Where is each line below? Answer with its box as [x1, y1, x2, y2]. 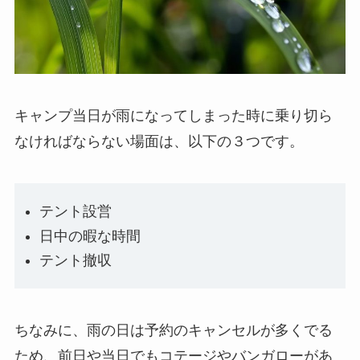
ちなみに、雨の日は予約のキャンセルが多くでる [14, 322, 333, 339]
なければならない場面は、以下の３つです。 [14, 133, 304, 149]
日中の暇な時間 [39, 227, 141, 244]
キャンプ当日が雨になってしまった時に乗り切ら [14, 107, 333, 124]
